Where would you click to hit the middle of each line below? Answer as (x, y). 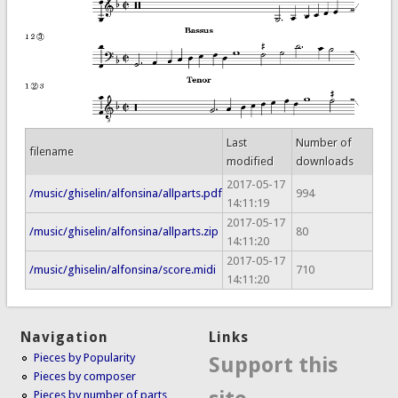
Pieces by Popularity (85, 357)
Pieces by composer (85, 376)
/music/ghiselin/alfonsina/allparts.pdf (125, 193)
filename (51, 151)
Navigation (65, 337)
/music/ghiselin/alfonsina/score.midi (122, 269)
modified (250, 161)
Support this (274, 365)
